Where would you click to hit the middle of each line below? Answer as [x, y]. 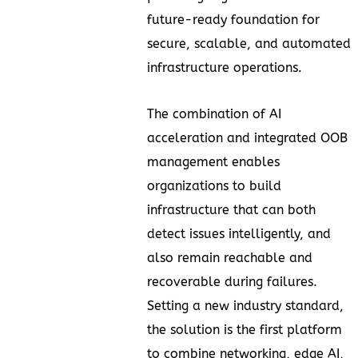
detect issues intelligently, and [239, 233]
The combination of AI [214, 113]
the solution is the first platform [245, 329]
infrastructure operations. [225, 67]
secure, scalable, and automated [249, 43]
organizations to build [214, 185]
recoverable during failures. [232, 281]
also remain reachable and [230, 257]
